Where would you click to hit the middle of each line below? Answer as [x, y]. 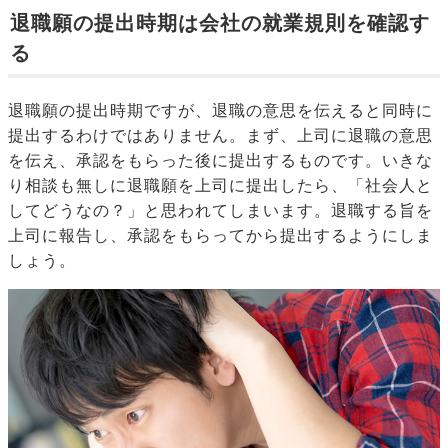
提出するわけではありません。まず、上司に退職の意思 [220, 136]
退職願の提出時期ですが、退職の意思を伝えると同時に [220, 111]
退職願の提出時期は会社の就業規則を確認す [220, 23]
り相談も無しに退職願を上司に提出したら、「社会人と [220, 186]
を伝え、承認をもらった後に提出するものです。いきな [220, 161]
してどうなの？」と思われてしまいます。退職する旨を [220, 211]
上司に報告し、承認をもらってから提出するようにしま [220, 236]
